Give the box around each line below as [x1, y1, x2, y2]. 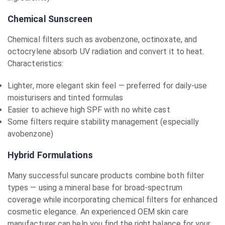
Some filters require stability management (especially [8, 117, 199, 127]
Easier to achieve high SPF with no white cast [8, 105, 170, 115]
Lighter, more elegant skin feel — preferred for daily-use [8, 81, 207, 90]
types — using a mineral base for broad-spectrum [8, 183, 182, 192]
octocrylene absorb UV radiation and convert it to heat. [8, 47, 204, 56]
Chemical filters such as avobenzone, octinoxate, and [8, 35, 197, 44]
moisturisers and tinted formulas [8, 93, 124, 102]
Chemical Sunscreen [8, 14, 93, 24]
